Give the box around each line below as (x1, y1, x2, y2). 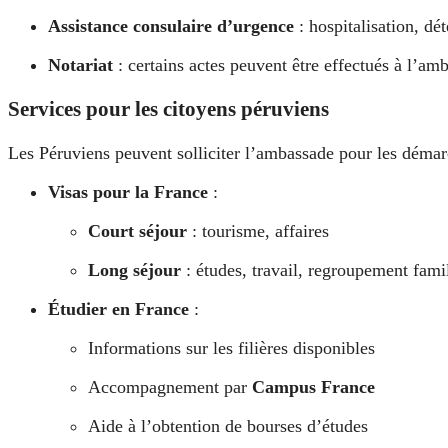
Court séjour (88, 220, 187, 241)
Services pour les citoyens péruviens (8, 96, 329, 121)
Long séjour (88, 259, 181, 280)
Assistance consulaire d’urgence (48, 15, 294, 36)
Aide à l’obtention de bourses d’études (88, 415, 368, 436)
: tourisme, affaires (187, 220, 329, 241)
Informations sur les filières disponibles (88, 337, 375, 358)
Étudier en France (48, 298, 189, 319)
